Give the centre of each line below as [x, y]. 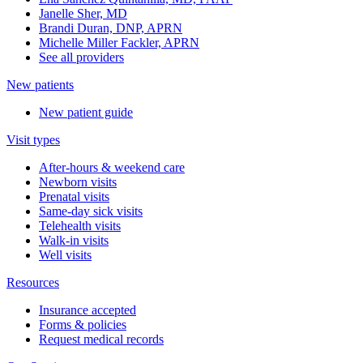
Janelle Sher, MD [83, 14]
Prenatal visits [74, 197]
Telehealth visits [80, 226]
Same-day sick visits [91, 211]
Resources [33, 283]
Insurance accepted [88, 310]
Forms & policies [83, 325]
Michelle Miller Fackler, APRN [119, 43]
